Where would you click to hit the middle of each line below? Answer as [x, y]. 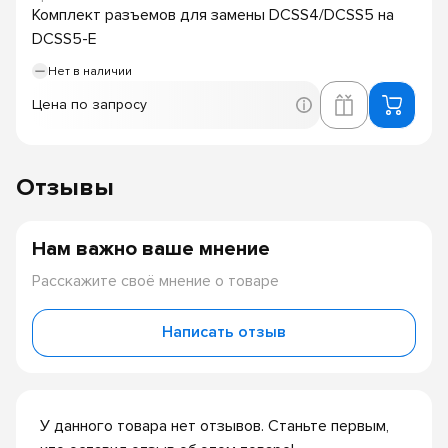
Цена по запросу [89, 104]
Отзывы [65, 187]
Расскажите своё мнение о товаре [155, 280]
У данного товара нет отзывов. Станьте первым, [214, 426]
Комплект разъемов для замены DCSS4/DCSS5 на [213, 14]
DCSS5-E [64, 38]
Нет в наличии [90, 71]
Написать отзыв [224, 332]
